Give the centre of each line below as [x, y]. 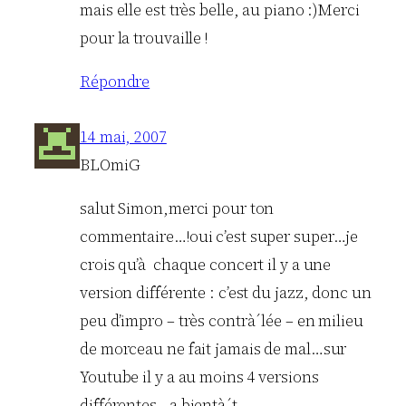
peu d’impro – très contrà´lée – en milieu [222, 321]
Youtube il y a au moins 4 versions [199, 377]
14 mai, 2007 [123, 136]
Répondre [115, 81]
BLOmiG [110, 164]
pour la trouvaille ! [144, 38]
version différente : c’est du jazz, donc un [226, 293]
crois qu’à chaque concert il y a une [206, 265]
